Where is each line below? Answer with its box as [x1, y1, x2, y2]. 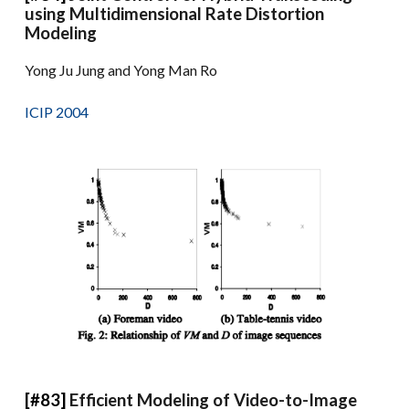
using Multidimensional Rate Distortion [25, 3, 325, 24]
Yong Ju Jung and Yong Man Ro [25, 60, 218, 79]
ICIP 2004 [25, 102, 89, 121]
